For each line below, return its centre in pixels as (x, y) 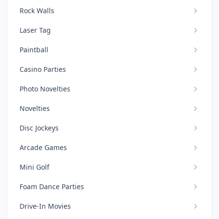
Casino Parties (43, 69)
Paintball (34, 50)
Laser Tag (35, 30)
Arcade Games (43, 147)
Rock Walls (37, 11)
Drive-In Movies (45, 206)
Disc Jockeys (39, 128)
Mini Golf (34, 167)
